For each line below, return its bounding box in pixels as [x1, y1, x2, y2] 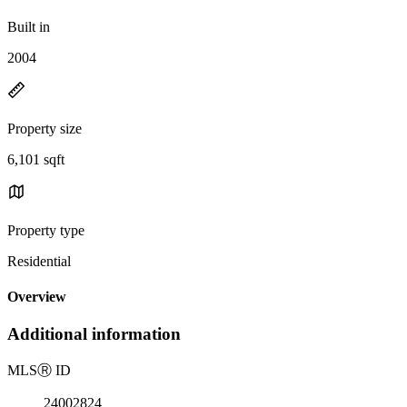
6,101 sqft [7, 151, 65, 167]
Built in [7, 18, 50, 35]
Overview [7, 289, 66, 305]
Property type [7, 222, 84, 238]
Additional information [7, 324, 181, 344]
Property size [7, 120, 82, 136]
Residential [7, 253, 71, 269]
